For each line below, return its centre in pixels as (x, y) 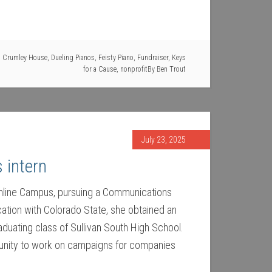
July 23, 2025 (164, 140)
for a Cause (100, 69)
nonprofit (134, 69)
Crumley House (25, 58)
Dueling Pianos (73, 58)
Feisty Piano (116, 58)
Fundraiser (153, 58)
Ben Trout (171, 69)
